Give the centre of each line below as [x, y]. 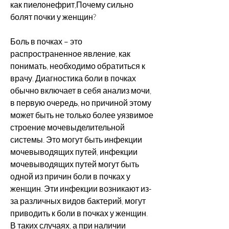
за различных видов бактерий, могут [78, 201]
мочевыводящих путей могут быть [75, 164]
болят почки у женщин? [53, 17]
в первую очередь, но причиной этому [81, 102]
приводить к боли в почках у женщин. [79, 213]
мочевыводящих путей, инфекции [74, 152]
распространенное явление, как [70, 53]
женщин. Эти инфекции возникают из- [81, 188]
